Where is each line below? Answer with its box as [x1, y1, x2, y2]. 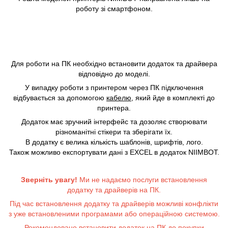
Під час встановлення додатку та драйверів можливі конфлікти [10, 199, 218, 208]
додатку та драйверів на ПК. [67, 186, 161, 194]
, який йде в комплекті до [131, 94, 215, 102]
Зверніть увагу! [21, 176, 79, 184]
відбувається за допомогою [13, 94, 106, 102]
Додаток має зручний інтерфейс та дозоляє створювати [21, 118, 207, 126]
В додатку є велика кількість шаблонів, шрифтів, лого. [25, 138, 203, 146]
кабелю [106, 94, 131, 102]
